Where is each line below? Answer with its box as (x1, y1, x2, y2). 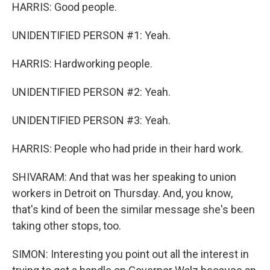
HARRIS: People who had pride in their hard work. (12, 142, 243, 155)
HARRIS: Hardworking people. (12, 57, 152, 70)
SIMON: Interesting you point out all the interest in (12, 248, 249, 260)
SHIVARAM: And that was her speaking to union (12, 171, 236, 183)
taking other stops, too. (12, 219, 121, 232)
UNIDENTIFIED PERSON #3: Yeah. (12, 114, 171, 127)
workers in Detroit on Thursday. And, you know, (12, 187, 233, 199)
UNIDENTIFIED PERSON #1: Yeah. (12, 29, 171, 42)
